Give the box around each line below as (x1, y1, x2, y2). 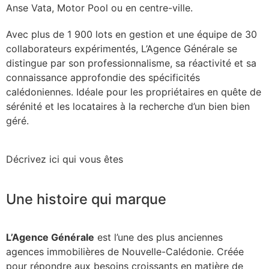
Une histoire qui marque (6, 190, 166, 208)
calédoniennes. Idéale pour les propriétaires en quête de (6, 86, 261, 98)
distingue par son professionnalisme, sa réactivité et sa (6, 57, 256, 70)
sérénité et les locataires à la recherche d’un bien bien (6, 100, 250, 113)
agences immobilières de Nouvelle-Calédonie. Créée (6, 246, 244, 258)
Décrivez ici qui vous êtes (6, 153, 123, 166)
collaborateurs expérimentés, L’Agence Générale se (6, 43, 237, 55)
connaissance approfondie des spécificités (6, 71, 200, 84)
